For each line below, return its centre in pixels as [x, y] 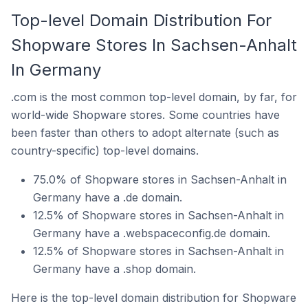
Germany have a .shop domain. [114, 269]
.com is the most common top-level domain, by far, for [154, 97]
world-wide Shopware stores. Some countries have [145, 115]
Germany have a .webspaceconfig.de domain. [152, 233]
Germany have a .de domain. [108, 197]
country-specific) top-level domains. [105, 151]
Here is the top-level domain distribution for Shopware [154, 298]
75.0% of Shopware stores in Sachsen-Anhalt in [160, 179]
